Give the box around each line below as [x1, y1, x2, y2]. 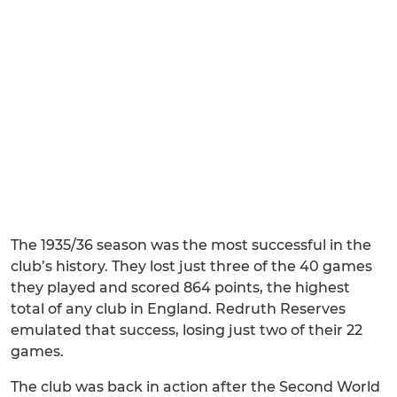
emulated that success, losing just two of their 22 [11, 322, 362, 339]
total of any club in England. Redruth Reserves [11, 300, 346, 317]
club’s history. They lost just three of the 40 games [11, 258, 372, 275]
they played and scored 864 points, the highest [11, 279, 350, 296]
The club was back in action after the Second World [11, 378, 380, 395]
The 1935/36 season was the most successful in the [11, 237, 371, 253]
